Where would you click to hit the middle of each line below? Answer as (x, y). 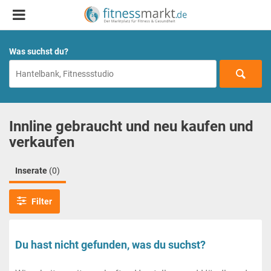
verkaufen (42, 142)
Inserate (32, 170)
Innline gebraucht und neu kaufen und (131, 126)
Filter (41, 201)
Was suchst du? (39, 51)
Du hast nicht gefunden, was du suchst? (110, 244)
